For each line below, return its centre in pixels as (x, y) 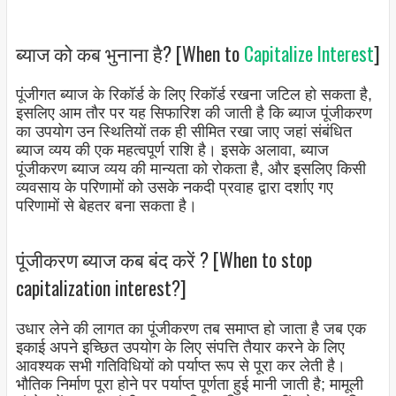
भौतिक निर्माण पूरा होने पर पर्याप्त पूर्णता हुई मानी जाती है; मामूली (189, 384)
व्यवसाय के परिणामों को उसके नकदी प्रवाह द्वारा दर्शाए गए (174, 187)
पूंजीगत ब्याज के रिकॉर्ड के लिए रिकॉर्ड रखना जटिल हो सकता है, (194, 94)
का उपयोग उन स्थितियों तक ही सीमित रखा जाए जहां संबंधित (183, 131)
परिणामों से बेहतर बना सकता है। (106, 206)
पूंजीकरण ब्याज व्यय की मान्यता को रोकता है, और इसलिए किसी (190, 168)
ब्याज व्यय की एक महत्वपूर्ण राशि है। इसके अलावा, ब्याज (172, 150)
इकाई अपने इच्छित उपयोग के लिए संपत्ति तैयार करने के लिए (180, 347)
